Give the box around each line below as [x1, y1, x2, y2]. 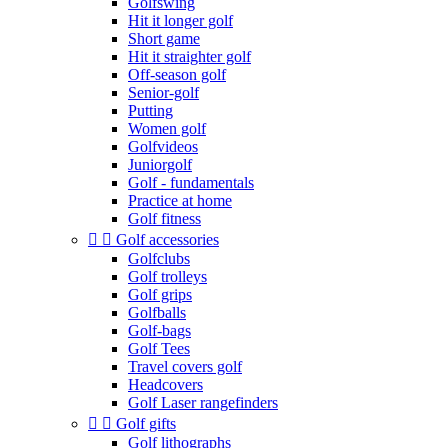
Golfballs [128, 304, 186, 321]
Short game [128, 30, 200, 47]
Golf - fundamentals [128, 174, 254, 191]
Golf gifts [116, 415, 176, 432]
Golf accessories [116, 231, 219, 248]
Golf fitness [128, 210, 201, 227]
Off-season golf [128, 66, 226, 83]
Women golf [128, 120, 206, 137]
